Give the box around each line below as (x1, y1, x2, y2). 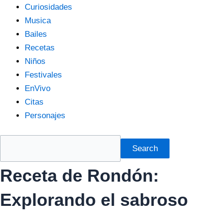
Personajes (25, 111, 65, 121)
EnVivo (25, 84, 50, 93)
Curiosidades (25, 2, 72, 12)
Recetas (25, 43, 55, 53)
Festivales (25, 70, 62, 80)
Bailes (25, 30, 47, 39)
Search (132, 143, 158, 153)
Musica (25, 16, 51, 26)
